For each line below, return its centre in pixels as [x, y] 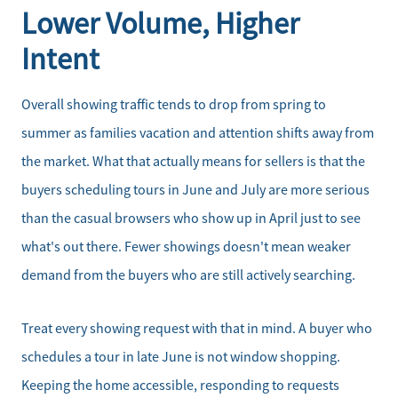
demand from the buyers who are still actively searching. [188, 275]
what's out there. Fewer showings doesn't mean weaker [186, 247]
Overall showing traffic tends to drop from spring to [174, 105]
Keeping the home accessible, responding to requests [180, 386]
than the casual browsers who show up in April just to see [191, 219]
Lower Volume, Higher [160, 23]
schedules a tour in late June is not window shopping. [181, 358]
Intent [60, 59]
